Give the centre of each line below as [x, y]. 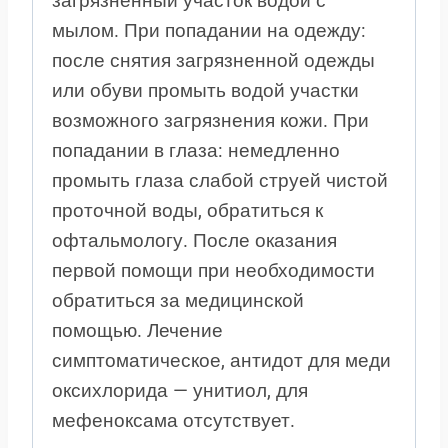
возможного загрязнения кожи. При [210, 121]
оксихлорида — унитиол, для [180, 391]
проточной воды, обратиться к [187, 211]
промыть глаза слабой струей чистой [220, 181]
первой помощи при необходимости [213, 271]
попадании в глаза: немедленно [196, 151]
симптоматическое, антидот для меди [221, 361]
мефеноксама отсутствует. [173, 421]
